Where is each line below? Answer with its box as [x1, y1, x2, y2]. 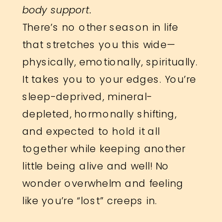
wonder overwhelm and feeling [22, 176, 184, 190]
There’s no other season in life [22, 20, 178, 34]
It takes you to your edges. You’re [22, 72, 197, 86]
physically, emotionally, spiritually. [22, 55, 198, 69]
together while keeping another [22, 141, 186, 156]
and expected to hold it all [22, 124, 160, 138]
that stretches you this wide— [22, 37, 176, 52]
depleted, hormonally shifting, [22, 107, 177, 121]
